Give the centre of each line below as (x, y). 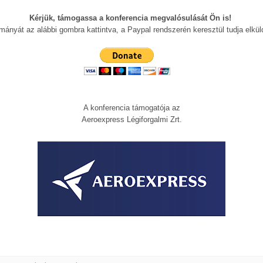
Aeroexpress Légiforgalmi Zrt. (131, 119)
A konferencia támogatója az (131, 108)
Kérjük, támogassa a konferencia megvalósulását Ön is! (131, 18)
